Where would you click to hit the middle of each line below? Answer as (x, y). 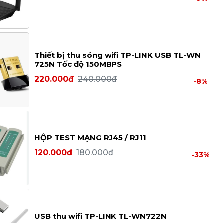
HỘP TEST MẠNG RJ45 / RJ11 (91, 137)
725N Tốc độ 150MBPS (78, 64)
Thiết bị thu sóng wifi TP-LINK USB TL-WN (118, 55)
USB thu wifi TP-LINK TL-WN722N (101, 216)
